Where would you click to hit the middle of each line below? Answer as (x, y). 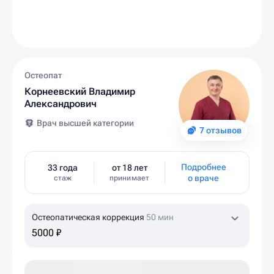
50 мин (160, 217)
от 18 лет (129, 168)
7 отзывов (220, 130)
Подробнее (203, 167)
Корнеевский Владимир (80, 91)
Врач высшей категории (85, 123)
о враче (204, 178)
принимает (129, 178)
